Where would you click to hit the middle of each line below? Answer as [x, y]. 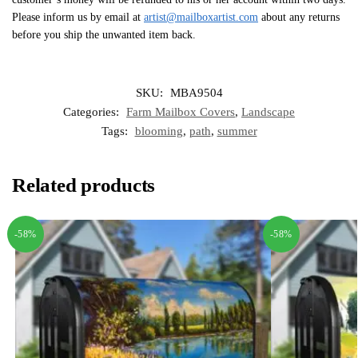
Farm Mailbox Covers [181, 111]
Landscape [268, 111]
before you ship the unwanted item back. [104, 34]
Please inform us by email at [78, 17]
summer [237, 131]
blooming [159, 131]
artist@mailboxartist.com [201, 17]
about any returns [299, 17]
